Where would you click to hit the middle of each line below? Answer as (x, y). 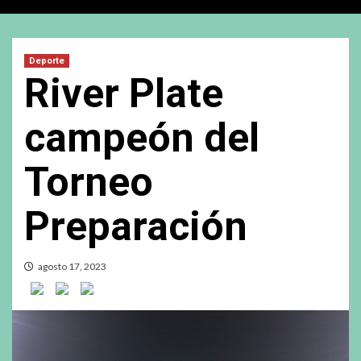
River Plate (124, 93)
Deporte (47, 60)
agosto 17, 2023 (72, 266)
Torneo (89, 182)
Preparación (136, 226)
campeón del (142, 137)
